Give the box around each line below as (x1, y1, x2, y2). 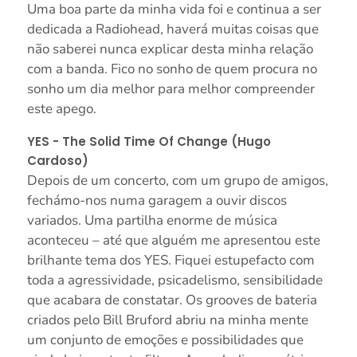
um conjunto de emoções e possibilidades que (26, 331, 304, 350)
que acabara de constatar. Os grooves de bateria (26, 291, 317, 310)
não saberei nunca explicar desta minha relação (26, 40, 313, 59)
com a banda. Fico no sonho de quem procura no (26, 60, 317, 79)
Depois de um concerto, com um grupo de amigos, (26, 171, 328, 190)
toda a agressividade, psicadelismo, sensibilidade (26, 271, 323, 290)
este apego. (26, 100, 96, 119)
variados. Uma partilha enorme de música (26, 211, 277, 230)
